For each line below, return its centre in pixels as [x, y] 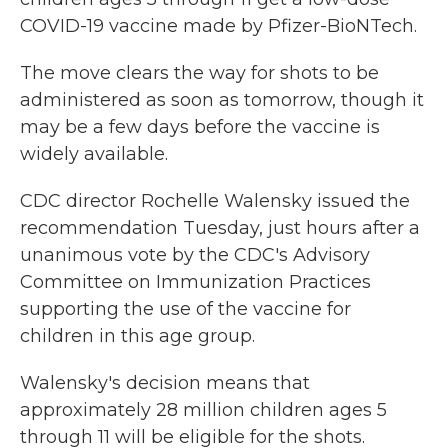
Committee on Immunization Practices [195, 282]
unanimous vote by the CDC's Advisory [195, 255]
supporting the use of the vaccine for [185, 309]
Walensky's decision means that [165, 383]
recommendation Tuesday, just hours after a [220, 228]
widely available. [94, 154]
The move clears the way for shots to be [199, 73]
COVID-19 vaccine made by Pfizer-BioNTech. [218, 26]
